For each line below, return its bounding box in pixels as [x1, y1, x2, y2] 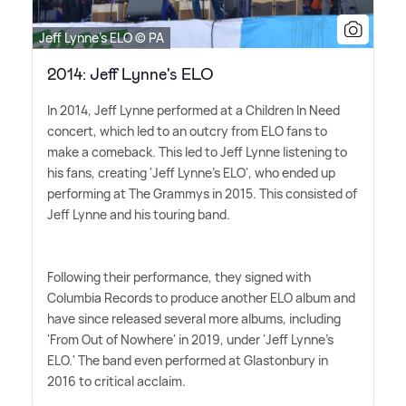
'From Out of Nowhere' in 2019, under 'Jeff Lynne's [47, 330, 333, 348]
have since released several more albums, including [47, 309, 341, 327]
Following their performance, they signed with [47, 267, 311, 285]
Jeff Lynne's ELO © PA [39, 28, 164, 46]
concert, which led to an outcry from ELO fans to [47, 121, 327, 140]
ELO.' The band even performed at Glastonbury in [47, 351, 328, 369]
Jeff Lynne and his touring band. [47, 205, 230, 223]
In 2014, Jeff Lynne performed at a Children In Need [47, 101, 340, 119]
